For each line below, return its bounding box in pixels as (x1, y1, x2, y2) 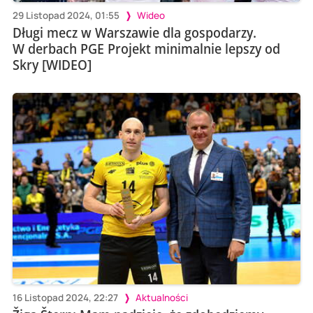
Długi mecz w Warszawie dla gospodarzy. (12, 22, 256, 42)
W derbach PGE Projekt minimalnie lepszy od (12, 38, 280, 58)
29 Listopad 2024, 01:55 (12, 8, 119, 22)
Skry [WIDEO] (12, 54, 92, 74)
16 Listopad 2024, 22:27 (12, 291, 118, 304)
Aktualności (135, 291, 188, 304)
